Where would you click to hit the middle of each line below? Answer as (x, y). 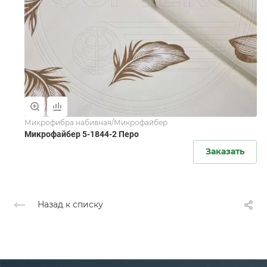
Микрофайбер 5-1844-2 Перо (82, 134)
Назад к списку (70, 205)
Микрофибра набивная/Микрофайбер (96, 122)
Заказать (225, 151)
